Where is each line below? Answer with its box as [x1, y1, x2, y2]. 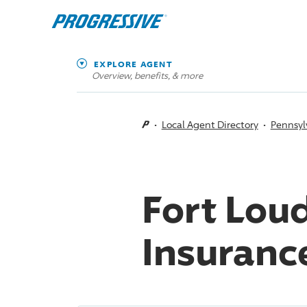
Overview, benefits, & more [92, 69, 203, 81]
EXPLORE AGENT [94, 59, 173, 69]
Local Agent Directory [161, 119, 258, 130]
